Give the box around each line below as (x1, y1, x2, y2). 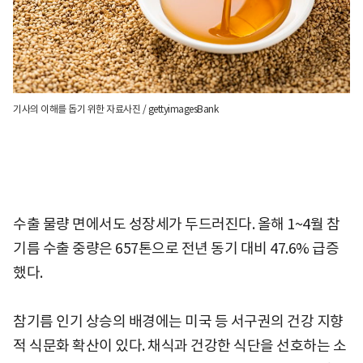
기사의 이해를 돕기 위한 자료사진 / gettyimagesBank (13, 102, 218, 115)
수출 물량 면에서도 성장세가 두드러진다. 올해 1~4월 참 (13, 214, 340, 233)
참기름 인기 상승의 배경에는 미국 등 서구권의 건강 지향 (13, 311, 344, 331)
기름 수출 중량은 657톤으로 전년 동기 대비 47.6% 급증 (13, 238, 339, 258)
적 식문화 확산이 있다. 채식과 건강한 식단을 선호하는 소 (13, 335, 346, 355)
